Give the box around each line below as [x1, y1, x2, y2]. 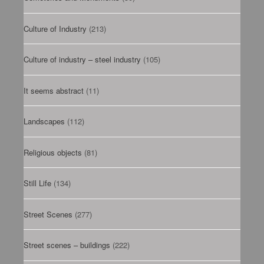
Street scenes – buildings [24, 239, 110, 251]
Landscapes [24, 115, 65, 127]
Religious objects [24, 146, 82, 158]
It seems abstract [24, 84, 84, 96]
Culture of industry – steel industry [24, 54, 141, 65]
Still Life [24, 177, 51, 189]
